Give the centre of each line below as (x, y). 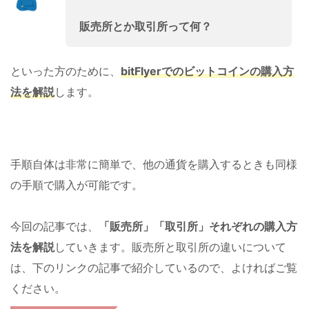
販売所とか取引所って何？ (146, 26)
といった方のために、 (66, 71)
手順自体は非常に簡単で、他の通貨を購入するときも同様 (154, 164)
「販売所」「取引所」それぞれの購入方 (198, 226)
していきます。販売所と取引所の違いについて (170, 247)
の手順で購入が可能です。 (77, 185)
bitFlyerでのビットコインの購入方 (207, 71)
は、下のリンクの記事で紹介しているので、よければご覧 (154, 267)
